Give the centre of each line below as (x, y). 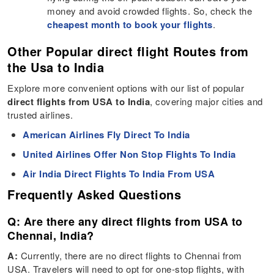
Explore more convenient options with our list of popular (126, 87)
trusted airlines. (40, 114)
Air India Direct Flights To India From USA (119, 173)
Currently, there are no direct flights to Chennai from (130, 255)
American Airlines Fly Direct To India (106, 134)
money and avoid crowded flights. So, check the (150, 10)
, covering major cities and (206, 101)
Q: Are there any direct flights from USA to (125, 221)
